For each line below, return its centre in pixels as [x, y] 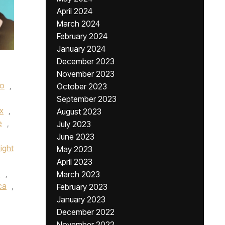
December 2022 [86, 212]
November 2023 [86, 74]
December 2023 [86, 61]
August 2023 [79, 111]
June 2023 [76, 137]
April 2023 [75, 162]
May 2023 [75, 149]
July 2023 [74, 124]
